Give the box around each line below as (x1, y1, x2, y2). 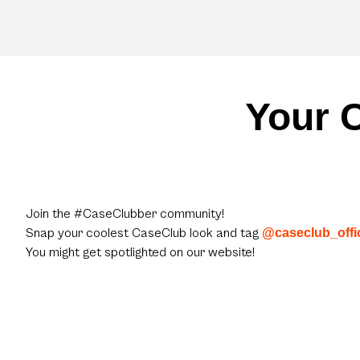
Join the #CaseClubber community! (26, 207, 224, 222)
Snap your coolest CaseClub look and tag (26, 226, 259, 241)
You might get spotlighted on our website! (26, 245, 255, 260)
